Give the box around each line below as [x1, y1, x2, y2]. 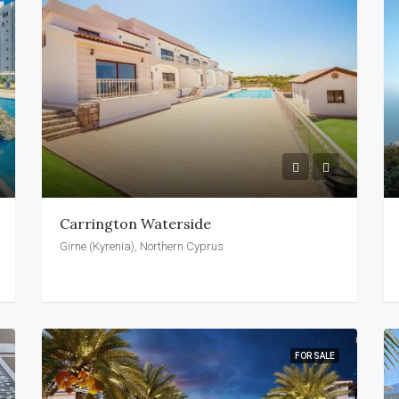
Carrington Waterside [60, 214, 212, 232]
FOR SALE [294, 350, 335, 361]
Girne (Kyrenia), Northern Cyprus [60, 239, 224, 253]
